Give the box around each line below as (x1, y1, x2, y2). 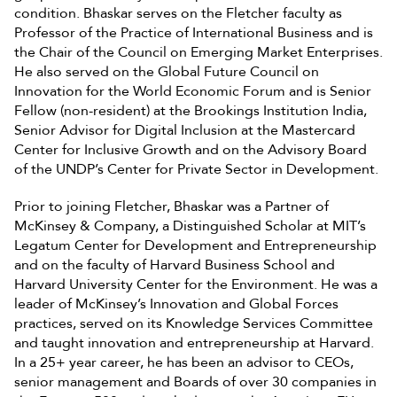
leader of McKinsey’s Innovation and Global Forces (14, 293, 339, 314)
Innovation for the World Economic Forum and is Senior (14, 81, 371, 101)
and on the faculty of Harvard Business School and (14, 254, 335, 275)
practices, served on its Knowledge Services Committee (14, 313, 373, 333)
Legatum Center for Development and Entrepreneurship (14, 235, 377, 255)
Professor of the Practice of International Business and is (14, 22, 373, 43)
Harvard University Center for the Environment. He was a (14, 274, 378, 294)
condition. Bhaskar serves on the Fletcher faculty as (14, 3, 342, 23)
